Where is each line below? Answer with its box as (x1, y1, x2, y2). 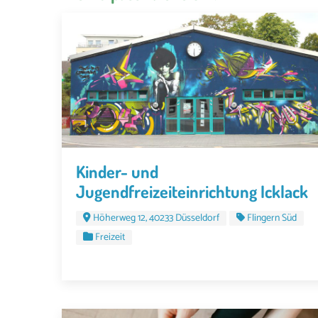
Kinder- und (76, 160, 158, 182)
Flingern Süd (247, 209, 297, 226)
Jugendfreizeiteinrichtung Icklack (76, 180, 308, 202)
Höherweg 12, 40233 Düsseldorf (93, 209, 219, 226)
